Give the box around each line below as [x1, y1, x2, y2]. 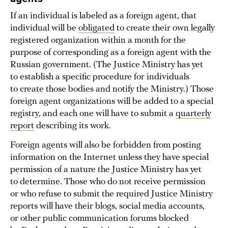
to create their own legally [115, 23, 215, 34]
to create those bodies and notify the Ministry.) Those [10, 84, 214, 95]
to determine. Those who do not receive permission [10, 177, 206, 187]
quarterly [176, 109, 211, 119]
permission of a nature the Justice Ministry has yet [10, 165, 202, 175]
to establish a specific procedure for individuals [10, 72, 189, 82]
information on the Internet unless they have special [10, 153, 209, 163]
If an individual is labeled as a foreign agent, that [10, 11, 196, 21]
